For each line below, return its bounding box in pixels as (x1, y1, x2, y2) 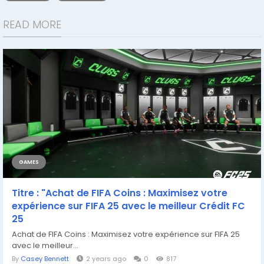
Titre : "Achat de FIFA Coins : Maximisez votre (12, 186, 227, 200)
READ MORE (3, 17, 61, 32)
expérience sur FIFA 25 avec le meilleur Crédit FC (12, 199, 245, 213)
